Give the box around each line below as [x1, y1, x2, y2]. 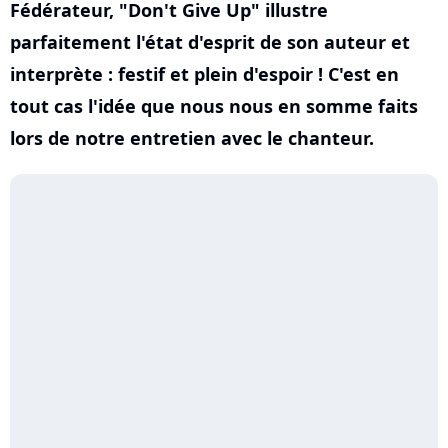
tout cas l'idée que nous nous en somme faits [10, 94, 418, 118]
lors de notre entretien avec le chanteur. [10, 126, 374, 150]
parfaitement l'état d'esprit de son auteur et [10, 30, 410, 54]
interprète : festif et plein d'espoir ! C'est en [10, 62, 399, 86]
